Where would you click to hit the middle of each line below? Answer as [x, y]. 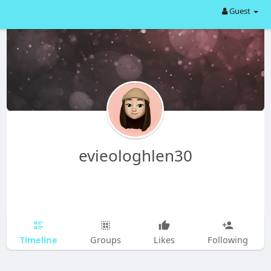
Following [227, 240]
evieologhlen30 [135, 155]
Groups [105, 240]
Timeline [38, 239]
